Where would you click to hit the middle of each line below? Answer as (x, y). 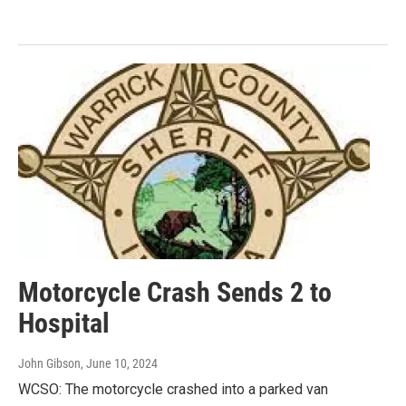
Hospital (64, 324)
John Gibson (49, 364)
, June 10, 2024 (119, 364)
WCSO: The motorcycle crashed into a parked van (173, 390)
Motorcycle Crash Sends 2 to (175, 293)
